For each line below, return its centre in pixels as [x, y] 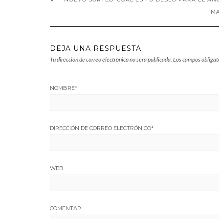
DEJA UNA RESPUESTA [96, 48]
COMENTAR [66, 208]
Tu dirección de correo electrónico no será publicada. [111, 59]
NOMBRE [62, 88]
